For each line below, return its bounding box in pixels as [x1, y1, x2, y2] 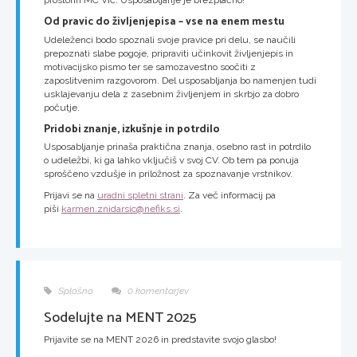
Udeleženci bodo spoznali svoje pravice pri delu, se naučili [44, 33, 296, 45]
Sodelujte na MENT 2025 [44, 305, 197, 330]
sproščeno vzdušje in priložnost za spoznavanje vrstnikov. [44, 167, 292, 179]
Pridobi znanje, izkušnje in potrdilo [44, 120, 220, 138]
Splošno [56, 284, 93, 296]
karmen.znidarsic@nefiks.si [61, 202, 180, 214]
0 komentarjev [125, 284, 189, 296]
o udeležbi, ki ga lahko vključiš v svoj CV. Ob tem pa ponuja [44, 154, 299, 166]
